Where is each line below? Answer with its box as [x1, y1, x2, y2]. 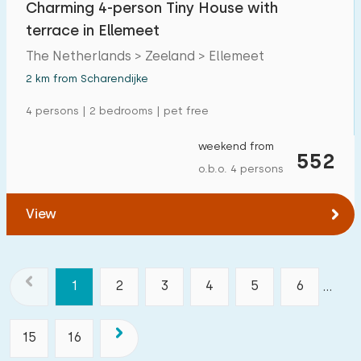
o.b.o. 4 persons [198, 163, 284, 175]
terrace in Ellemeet [26, 22, 160, 39]
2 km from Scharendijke [26, 73, 148, 85]
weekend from [198, 140, 274, 152]
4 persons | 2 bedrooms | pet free [26, 105, 209, 117]
